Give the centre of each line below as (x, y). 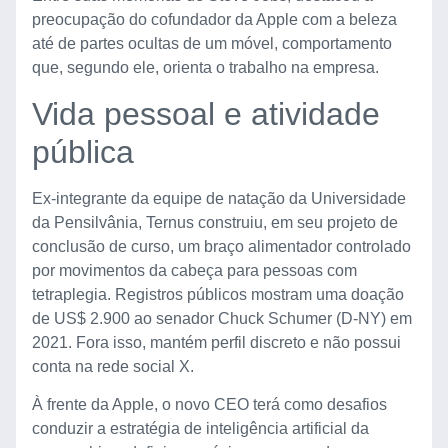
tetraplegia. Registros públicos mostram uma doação (218, 294)
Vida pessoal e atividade (206, 113)
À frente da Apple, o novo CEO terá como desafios (209, 405)
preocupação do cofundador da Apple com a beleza (214, 20)
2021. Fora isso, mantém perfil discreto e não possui (216, 342)
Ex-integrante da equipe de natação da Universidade (219, 198)
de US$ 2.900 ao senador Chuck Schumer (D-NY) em (222, 318)
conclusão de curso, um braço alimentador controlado (221, 246)
